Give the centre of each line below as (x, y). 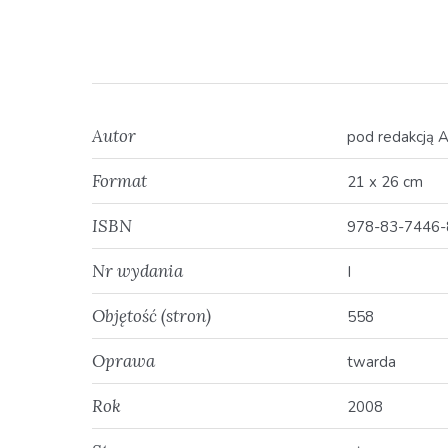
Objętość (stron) (151, 316)
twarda (371, 362)
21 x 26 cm (385, 182)
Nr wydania (137, 271)
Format (119, 181)
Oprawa (123, 361)
